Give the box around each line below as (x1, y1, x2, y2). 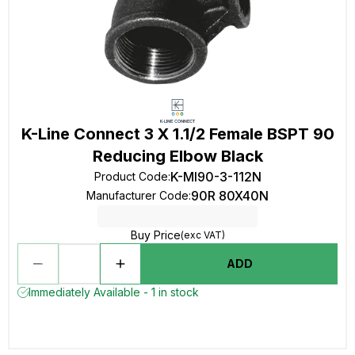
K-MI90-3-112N (170, 169, 261, 185)
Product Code (94, 170, 168, 183)
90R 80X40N (191, 188, 269, 204)
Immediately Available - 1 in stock (29, 285, 199, 299)
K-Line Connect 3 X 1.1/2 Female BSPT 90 (21, 124, 334, 143)
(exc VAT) (180, 229, 225, 241)
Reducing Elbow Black (92, 147, 263, 166)
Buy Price (130, 228, 181, 242)
